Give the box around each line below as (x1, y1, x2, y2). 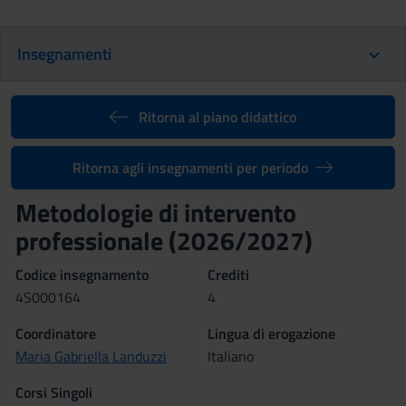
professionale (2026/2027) (15, 221, 313, 260)
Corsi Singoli (15, 382, 92, 403)
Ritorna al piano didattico (138, 106, 296, 128)
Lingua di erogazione (208, 323, 335, 344)
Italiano (208, 345, 254, 367)
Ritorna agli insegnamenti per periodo (72, 157, 309, 179)
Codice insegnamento (15, 264, 149, 285)
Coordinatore (15, 323, 96, 344)
